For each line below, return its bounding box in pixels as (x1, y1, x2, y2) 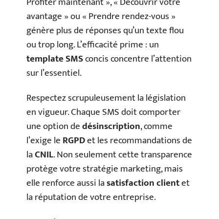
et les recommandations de (85, 133, 192, 149)
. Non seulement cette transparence (53, 147, 192, 163)
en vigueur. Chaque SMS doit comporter (26, 105, 180, 120)
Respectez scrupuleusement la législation (26, 90, 186, 106)
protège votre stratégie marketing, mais (26, 161, 183, 177)
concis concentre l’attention (83, 51, 192, 66)
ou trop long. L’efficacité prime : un (26, 37, 159, 52)
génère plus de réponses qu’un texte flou (26, 22, 184, 38)
